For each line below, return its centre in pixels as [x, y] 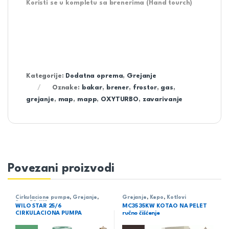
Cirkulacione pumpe [42, 197]
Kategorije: [46, 76]
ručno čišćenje [141, 214]
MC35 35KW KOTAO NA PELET [164, 207]
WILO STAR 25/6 [39, 207]
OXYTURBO [120, 99]
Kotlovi [176, 197]
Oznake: [67, 87]
